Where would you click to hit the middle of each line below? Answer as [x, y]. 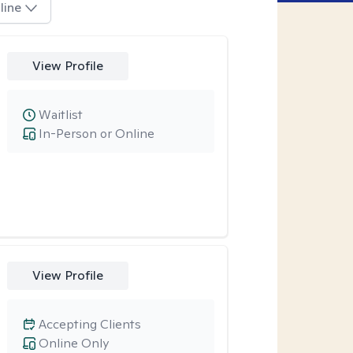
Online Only [73, 343]
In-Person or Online [96, 134]
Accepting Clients [89, 324]
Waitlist [60, 115]
